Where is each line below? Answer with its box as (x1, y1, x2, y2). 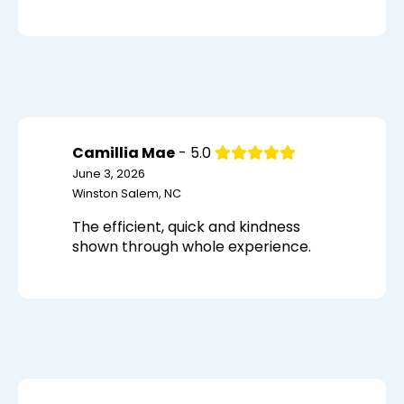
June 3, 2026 (71, 166, 145, 182)
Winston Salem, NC (71, 186, 181, 202)
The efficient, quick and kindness (71, 216, 300, 238)
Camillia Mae (71, 142, 175, 164)
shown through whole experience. (71, 236, 311, 258)
